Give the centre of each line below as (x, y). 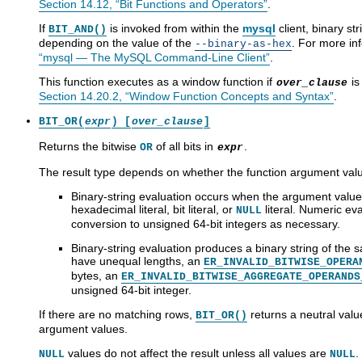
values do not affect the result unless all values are (197, 353)
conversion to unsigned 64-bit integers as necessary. (206, 223)
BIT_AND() (78, 29)
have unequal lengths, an (137, 261)
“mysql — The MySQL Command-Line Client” (154, 57)
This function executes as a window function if (157, 81)
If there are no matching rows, (117, 314)
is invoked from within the (175, 28)
